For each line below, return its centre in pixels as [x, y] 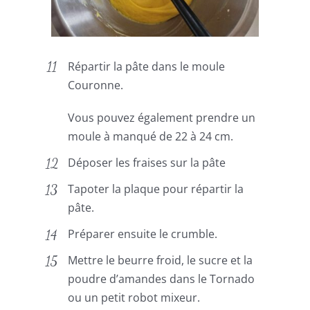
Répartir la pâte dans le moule [147, 66]
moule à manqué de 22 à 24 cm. [151, 136]
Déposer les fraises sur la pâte [147, 162]
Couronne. [96, 85]
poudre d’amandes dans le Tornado [162, 279]
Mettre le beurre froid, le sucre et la [161, 261]
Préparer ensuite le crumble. [143, 234]
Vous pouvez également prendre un [162, 117]
